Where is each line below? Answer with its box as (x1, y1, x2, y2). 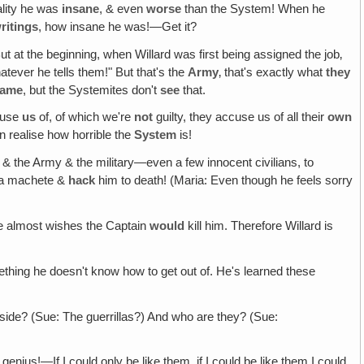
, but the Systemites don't (23, 83, 161, 97)
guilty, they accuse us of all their (153, 110, 328, 124)
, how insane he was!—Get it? (38, 19, 197, 33)
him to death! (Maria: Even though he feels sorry (95, 174, 353, 188)
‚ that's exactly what (219, 65, 327, 79)
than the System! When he (181, 2, 326, 15)
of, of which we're (36, 110, 135, 124)
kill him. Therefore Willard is (184, 219, 334, 232)
